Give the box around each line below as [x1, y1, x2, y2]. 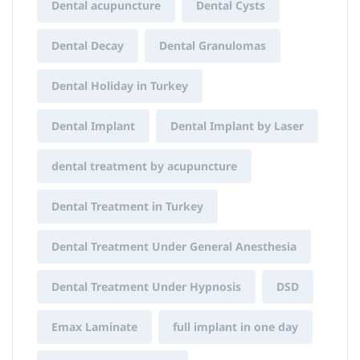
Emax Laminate [51, 319, 137, 334]
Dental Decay [51, 38, 124, 53]
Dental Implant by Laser [170, 118, 304, 133]
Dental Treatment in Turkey [51, 198, 203, 214]
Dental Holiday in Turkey [51, 78, 188, 93]
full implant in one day [173, 319, 298, 334]
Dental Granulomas [159, 38, 266, 53]
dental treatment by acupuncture [51, 158, 237, 174]
